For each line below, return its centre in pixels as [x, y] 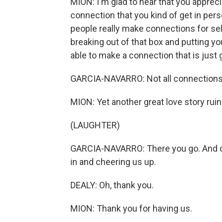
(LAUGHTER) [95, 125]
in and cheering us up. [113, 162]
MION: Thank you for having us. [131, 208]
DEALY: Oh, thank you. [112, 185]
